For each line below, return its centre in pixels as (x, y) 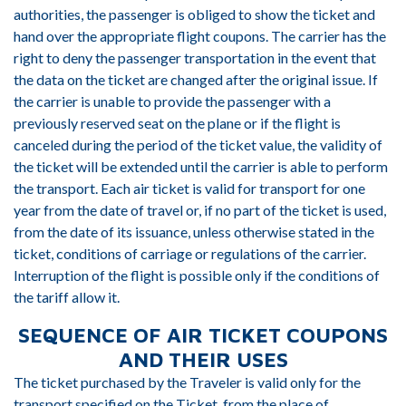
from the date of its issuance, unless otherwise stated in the (194, 232)
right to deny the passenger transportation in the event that (195, 58)
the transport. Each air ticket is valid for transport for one (189, 188)
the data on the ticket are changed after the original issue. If (196, 79)
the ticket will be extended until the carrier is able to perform (201, 166)
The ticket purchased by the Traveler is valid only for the (187, 382)
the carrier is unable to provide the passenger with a (172, 101)
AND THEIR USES (203, 359)
